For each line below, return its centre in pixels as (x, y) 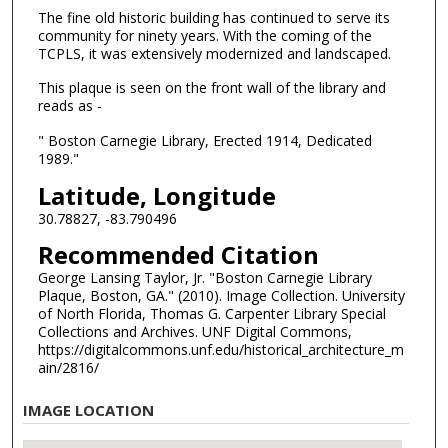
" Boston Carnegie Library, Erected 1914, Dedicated (204, 141)
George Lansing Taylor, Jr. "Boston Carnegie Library (204, 278)
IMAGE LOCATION (89, 409)
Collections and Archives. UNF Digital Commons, (194, 332)
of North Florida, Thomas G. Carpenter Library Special (211, 314)
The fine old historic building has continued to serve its (213, 17)
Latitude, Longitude (156, 195)
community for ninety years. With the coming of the (204, 35)
